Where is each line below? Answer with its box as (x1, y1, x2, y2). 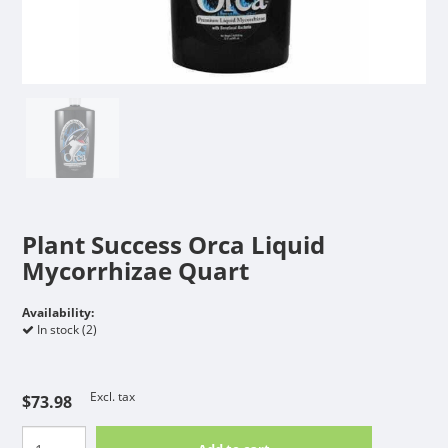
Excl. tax (89, 387, 135, 405)
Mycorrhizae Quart (21, 253, 249, 287)
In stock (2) (33, 320, 97, 338)
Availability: (21, 303, 94, 321)
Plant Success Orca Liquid (21, 227, 325, 261)
